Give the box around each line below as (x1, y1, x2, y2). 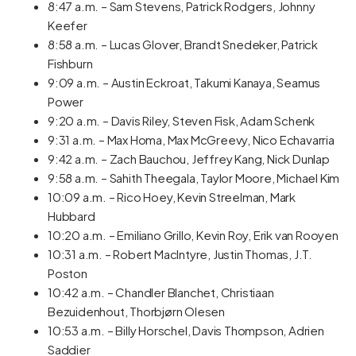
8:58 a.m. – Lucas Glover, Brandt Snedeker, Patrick (48, 37, 318, 52)
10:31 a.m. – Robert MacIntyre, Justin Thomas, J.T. (48, 246, 312, 261)
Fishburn (48, 56, 93, 71)
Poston (48, 265, 87, 281)
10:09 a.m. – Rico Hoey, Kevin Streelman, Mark (48, 189, 296, 204)
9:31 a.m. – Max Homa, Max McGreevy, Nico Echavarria (48, 132, 335, 147)
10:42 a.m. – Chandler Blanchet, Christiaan (48, 284, 274, 300)
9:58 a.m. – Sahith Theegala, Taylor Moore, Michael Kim (48, 170, 340, 185)
